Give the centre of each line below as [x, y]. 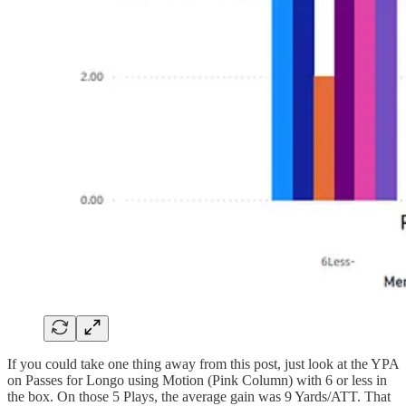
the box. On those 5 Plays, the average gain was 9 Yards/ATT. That [199, 396]
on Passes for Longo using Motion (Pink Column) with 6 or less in [197, 380]
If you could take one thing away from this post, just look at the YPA [203, 363]
